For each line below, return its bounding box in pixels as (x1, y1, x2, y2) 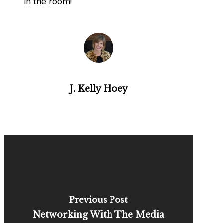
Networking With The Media (33, 209, 165, 221)
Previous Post (69, 195, 128, 205)
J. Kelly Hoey (69, 83, 128, 94)
